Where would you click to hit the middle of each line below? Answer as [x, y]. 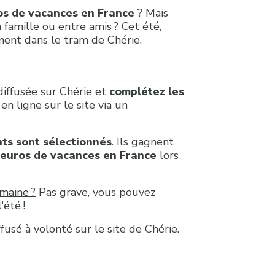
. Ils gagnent [143, 141]
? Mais [151, 13]
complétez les [147, 91]
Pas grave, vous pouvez [95, 192]
